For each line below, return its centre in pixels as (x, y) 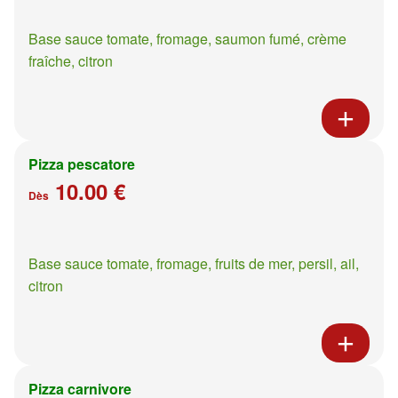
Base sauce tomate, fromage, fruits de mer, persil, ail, (194, 263)
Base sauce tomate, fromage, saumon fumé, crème (187, 38)
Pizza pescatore (82, 163)
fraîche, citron (71, 60)
